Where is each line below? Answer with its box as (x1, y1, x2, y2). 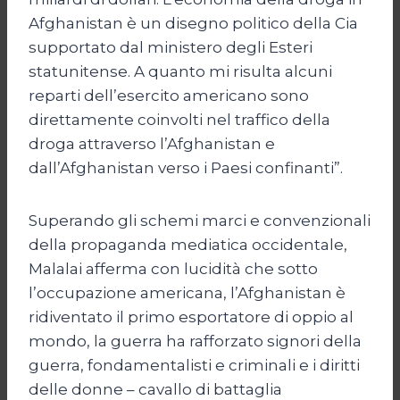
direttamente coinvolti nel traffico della (29, 110, 330, 129)
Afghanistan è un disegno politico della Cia (29, 13, 358, 32)
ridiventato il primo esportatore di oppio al (29, 307, 354, 326)
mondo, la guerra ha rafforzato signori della (29, 331, 362, 350)
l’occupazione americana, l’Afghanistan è (29, 283, 346, 302)
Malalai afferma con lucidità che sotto (29, 259, 318, 278)
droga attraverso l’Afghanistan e (29, 134, 275, 153)
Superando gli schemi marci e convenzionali (29, 211, 371, 229)
